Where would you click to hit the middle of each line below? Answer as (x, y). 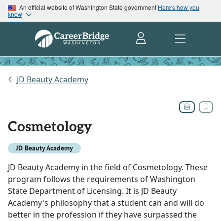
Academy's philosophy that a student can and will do (106, 203)
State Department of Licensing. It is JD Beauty (92, 191)
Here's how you (179, 7)
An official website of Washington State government (88, 7)
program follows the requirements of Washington (102, 179)
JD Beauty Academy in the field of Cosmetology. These (108, 167)
